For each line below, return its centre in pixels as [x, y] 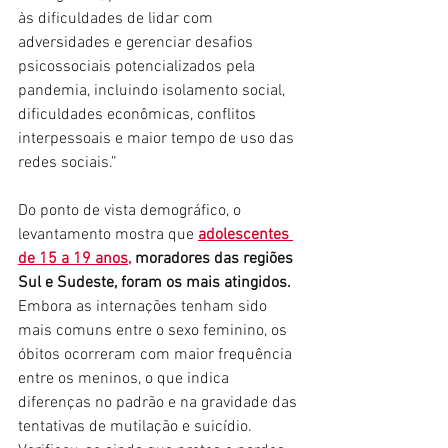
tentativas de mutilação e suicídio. [137, 426]
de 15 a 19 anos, [74, 258]
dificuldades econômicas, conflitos [139, 114]
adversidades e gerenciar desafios [137, 42]
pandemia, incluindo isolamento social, [153, 90]
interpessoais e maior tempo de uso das [158, 138]
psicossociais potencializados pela [138, 66]
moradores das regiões [214, 258]
